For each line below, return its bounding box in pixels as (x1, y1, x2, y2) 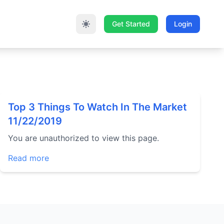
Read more (8, 153, 49, 163)
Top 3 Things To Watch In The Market (8, 101, 187, 113)
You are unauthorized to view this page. (8, 133, 159, 143)
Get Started (112, 19, 150, 28)
